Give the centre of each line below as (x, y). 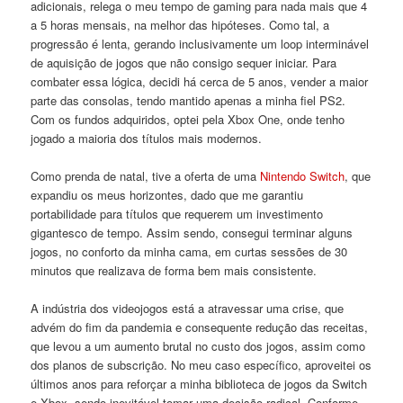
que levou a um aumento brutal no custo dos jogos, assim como (198, 345)
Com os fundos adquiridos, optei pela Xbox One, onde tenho (188, 119)
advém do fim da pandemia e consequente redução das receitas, (200, 327)
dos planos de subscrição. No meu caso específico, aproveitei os (201, 364)
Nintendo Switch (303, 175)
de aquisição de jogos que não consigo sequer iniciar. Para (184, 62)
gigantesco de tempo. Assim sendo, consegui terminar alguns (192, 232)
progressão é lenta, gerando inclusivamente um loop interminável (200, 43)
